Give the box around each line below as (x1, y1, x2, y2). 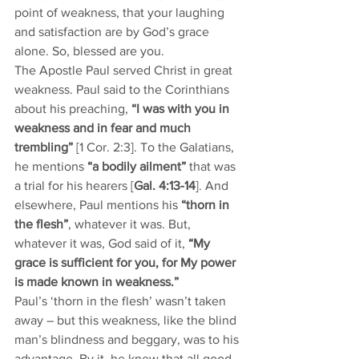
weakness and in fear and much (14, 121, 194, 135)
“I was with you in (131, 102, 232, 115)
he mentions (14, 159, 87, 173)
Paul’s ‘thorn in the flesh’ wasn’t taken (14, 294, 229, 308)
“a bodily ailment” (87, 159, 186, 173)
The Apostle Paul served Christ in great (14, 63, 236, 77)
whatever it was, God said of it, (14, 236, 188, 250)
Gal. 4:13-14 (134, 179, 196, 192)
